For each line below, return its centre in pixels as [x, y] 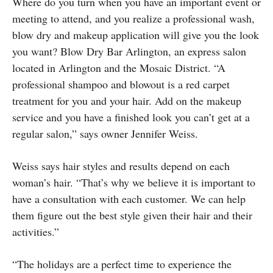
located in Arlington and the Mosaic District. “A [119, 67]
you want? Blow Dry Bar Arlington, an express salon [129, 51]
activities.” [36, 231]
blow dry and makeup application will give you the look [136, 34]
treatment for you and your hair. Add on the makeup [127, 100]
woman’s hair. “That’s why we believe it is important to [134, 182]
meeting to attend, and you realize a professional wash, [133, 18]
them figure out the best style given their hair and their [132, 215]
